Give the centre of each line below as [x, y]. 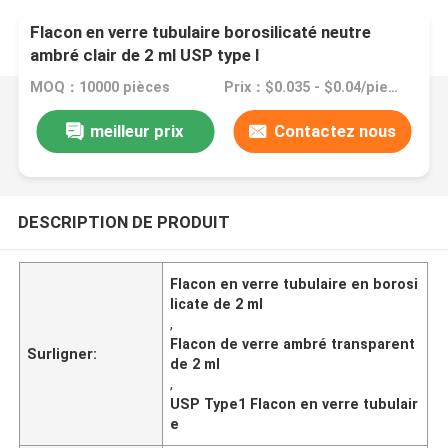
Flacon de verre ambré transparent [293, 343]
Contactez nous [334, 130]
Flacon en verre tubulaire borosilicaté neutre [201, 32]
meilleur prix [137, 130]
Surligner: [62, 353]
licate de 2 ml [217, 303]
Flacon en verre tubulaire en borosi [294, 283]
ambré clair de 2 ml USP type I [145, 55]
